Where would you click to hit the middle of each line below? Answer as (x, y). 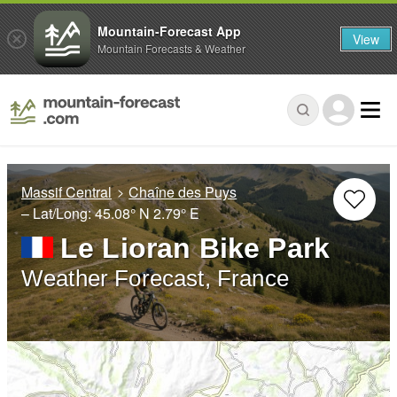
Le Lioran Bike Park (195, 249)
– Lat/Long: (58, 214)
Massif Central (66, 192)
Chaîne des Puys (183, 192)
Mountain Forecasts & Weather (171, 48)
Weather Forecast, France (155, 279)
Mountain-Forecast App (169, 31)
